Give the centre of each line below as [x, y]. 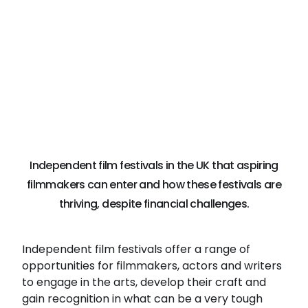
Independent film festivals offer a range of [136, 249]
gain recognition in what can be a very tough [143, 298]
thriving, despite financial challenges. [154, 204]
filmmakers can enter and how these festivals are [154, 185]
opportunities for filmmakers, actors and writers [152, 265]
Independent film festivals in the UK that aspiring [154, 166]
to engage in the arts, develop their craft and [144, 282]
